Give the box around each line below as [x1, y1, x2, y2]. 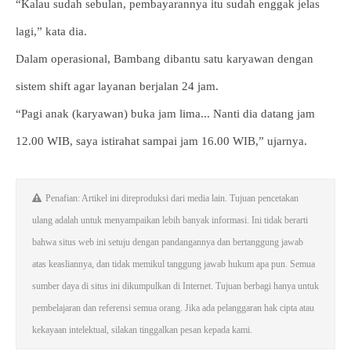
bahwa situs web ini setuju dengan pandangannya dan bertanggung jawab [32, 237, 303, 248]
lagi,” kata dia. [16, 25, 87, 38]
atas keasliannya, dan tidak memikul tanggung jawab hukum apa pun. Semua [32, 259, 315, 270]
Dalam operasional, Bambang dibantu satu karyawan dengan [16, 52, 313, 65]
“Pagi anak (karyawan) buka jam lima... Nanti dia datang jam [16, 107, 315, 120]
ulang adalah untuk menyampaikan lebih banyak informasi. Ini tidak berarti [32, 215, 308, 226]
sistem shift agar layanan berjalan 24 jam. [16, 80, 219, 92]
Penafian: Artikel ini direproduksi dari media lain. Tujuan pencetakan [45, 193, 299, 204]
